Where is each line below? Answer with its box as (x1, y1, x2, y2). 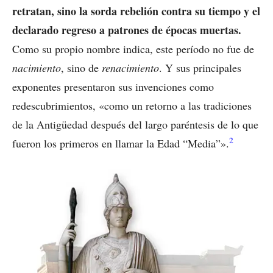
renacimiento (102, 60, 159, 75)
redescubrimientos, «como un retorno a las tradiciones (12, 97, 252, 113)
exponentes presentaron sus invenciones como (12, 79, 214, 94)
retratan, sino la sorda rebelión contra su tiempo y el (12, 2, 260, 19)
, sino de (61, 60, 102, 75)
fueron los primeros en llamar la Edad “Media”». (12, 135, 229, 151)
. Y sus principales (159, 60, 241, 75)
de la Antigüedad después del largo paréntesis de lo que (12, 116, 258, 132)
